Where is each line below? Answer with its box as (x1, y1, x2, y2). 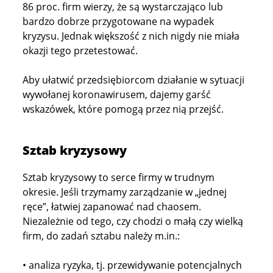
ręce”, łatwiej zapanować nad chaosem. (23, 200, 202, 213)
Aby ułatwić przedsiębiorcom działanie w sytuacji (23, 73, 245, 87)
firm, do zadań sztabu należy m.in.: (23, 229, 180, 243)
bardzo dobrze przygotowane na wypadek (23, 15, 214, 28)
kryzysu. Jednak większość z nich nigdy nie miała (23, 29, 240, 43)
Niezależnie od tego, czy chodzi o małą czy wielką (23, 214, 244, 228)
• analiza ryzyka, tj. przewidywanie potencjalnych (23, 258, 243, 272)
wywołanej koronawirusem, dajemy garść (23, 88, 211, 101)
